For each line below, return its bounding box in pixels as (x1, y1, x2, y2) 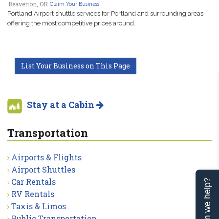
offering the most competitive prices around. (7, 20, 135, 27)
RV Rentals (11, 189, 54, 199)
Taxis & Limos (11, 201, 66, 211)
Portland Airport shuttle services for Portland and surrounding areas (7, 10, 203, 17)
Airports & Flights (11, 152, 82, 162)
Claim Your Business (50, 1, 99, 7)
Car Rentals (11, 176, 56, 187)
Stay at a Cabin (27, 99, 96, 110)
